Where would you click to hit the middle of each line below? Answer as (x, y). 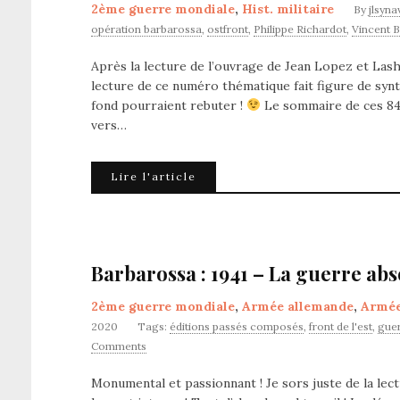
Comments (119, 346)
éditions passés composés (237, 326)
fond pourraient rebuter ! (169, 105)
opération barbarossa (146, 29)
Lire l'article (154, 176)
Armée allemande (298, 306)
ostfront (228, 29)
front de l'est (341, 326)
